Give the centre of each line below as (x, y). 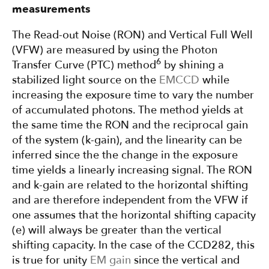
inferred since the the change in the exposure (125, 155)
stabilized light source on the (86, 80)
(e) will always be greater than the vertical (117, 230)
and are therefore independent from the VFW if (130, 200)
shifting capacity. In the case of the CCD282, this (133, 245)
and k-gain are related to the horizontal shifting (130, 185)
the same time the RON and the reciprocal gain (130, 125)
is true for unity (51, 260)
